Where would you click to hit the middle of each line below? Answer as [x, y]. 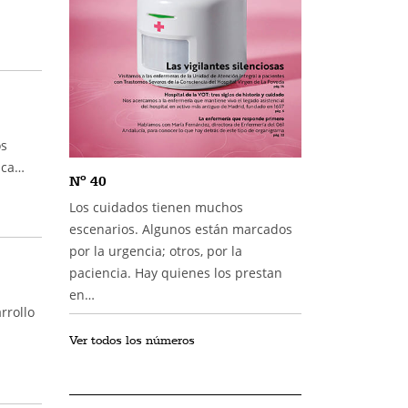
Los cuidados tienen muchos [156, 207]
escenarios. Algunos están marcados [181, 229]
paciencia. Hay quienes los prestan [176, 272]
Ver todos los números [132, 339]
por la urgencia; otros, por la [156, 250]
